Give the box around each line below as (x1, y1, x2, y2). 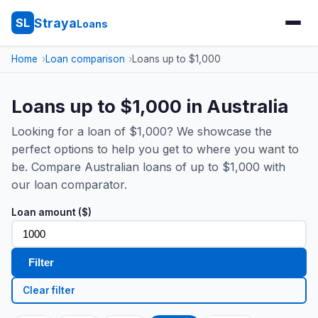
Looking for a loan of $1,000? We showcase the (11, 124, 272, 138)
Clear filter (23, 284, 76, 296)
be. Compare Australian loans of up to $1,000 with (11, 160, 285, 174)
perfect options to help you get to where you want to (11, 142, 299, 156)
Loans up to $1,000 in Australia (11, 95, 288, 117)
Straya (34, 15, 77, 31)
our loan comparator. (11, 177, 127, 192)
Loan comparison (45, 53, 125, 65)
